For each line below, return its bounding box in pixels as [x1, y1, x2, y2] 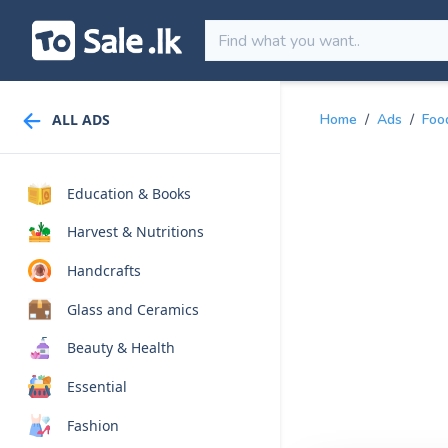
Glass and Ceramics [66, 299, 199, 319]
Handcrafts [66, 261, 141, 281]
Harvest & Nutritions [66, 222, 204, 242]
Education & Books [66, 183, 191, 203]
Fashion [66, 415, 119, 435]
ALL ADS [52, 110, 110, 129]
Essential [66, 377, 127, 397]
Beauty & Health [66, 338, 175, 358]
